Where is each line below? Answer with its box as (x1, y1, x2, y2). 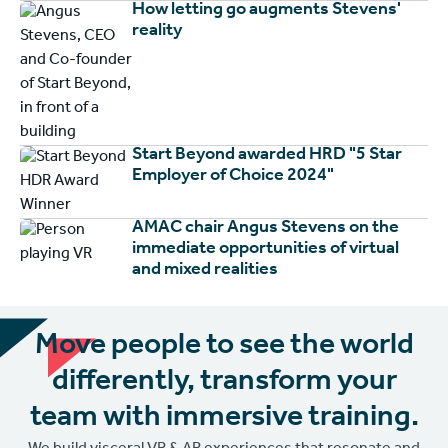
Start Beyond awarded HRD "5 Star (132, 146, 402, 165)
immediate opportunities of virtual (132, 240, 399, 259)
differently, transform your (51, 368, 397, 399)
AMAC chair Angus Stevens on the (132, 219, 399, 238)
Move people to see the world (34, 332, 414, 363)
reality (132, 22, 182, 41)
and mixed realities (132, 261, 278, 280)
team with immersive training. (29, 404, 419, 435)
